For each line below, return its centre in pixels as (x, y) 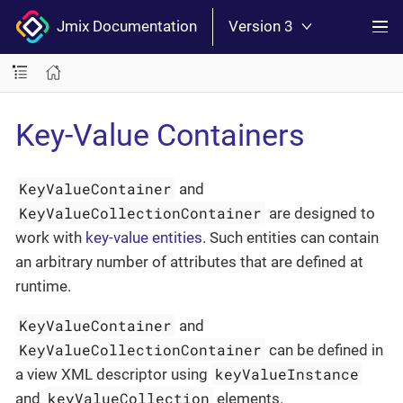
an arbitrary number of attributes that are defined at (189, 262)
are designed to (321, 213)
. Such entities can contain (291, 237)
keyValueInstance (287, 374)
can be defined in (325, 350)
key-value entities (144, 237)
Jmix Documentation (123, 27)
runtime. (43, 286)
